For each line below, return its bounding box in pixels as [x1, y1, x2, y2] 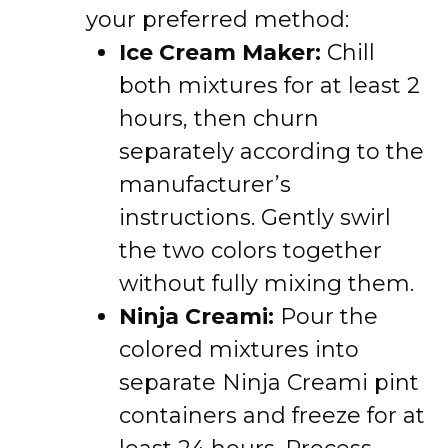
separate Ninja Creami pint [119, 369, 419, 396]
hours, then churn [119, 105, 319, 132]
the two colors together [119, 237, 382, 264]
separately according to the [119, 138, 424, 165]
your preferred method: [86, 6, 349, 33]
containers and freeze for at [119, 402, 425, 429]
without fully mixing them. [119, 270, 414, 297]
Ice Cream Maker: [119, 39, 321, 66]
